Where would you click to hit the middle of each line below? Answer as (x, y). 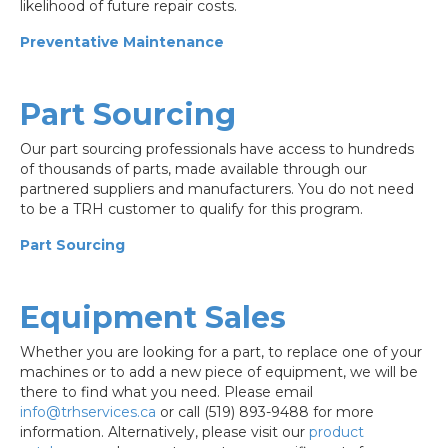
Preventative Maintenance (122, 42)
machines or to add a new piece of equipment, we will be (219, 372)
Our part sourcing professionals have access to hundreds (217, 149)
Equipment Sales (153, 318)
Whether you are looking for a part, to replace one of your (221, 352)
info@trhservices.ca (88, 412)
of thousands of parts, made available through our (193, 169)
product (336, 432)
